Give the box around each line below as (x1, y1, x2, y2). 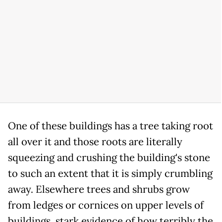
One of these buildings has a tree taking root (8, 119, 213, 133)
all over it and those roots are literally (8, 135, 182, 149)
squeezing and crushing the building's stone (8, 151, 210, 165)
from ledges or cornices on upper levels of (8, 199, 204, 212)
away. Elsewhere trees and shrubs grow (8, 183, 190, 196)
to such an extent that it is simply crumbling (8, 167, 213, 180)
